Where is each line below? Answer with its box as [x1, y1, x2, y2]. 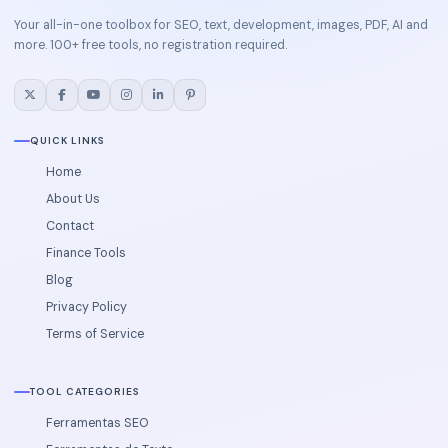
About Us [46, 191, 100, 208]
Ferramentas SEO [46, 415, 149, 432]
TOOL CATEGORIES [30, 385, 140, 399]
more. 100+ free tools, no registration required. [14, 37, 287, 54]
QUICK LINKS [30, 134, 105, 148]
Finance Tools [46, 245, 126, 262]
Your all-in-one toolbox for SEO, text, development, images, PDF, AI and [14, 17, 428, 34]
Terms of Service [46, 326, 144, 343]
